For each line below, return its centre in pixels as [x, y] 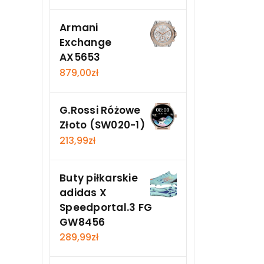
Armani [79, 28]
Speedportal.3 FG [106, 207]
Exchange [85, 43]
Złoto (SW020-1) [102, 125]
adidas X [83, 192]
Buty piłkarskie [99, 178]
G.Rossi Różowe [100, 110]
